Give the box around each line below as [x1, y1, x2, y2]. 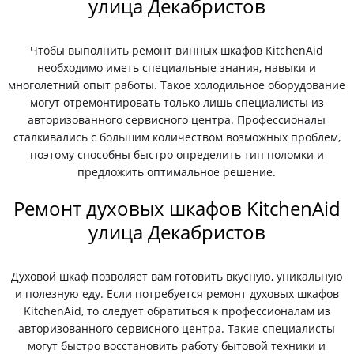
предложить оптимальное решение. [77, 164, 277, 179]
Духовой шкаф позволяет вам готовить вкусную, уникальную [10, 269, 343, 284]
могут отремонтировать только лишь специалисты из [29, 95, 324, 110]
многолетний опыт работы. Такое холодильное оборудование [8, 77, 346, 92]
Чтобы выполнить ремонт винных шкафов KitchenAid [30, 43, 324, 58]
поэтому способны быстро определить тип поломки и [29, 147, 324, 162]
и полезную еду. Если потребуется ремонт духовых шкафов [14, 286, 339, 301]
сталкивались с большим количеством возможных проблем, [13, 130, 341, 145]
